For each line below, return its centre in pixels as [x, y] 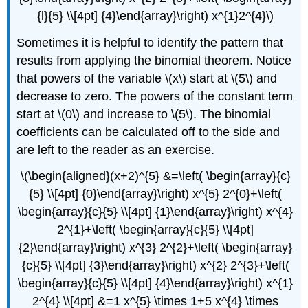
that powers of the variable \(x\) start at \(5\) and [147, 78]
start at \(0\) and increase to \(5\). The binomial [144, 114]
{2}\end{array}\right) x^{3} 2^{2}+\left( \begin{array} [155, 248]
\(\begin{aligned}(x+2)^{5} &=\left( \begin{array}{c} [155, 176]
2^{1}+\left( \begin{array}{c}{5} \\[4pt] [155, 230]
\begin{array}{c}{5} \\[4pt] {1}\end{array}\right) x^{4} [155, 212]
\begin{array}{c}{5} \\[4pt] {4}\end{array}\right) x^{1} [155, 284]
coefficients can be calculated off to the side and [148, 132]
